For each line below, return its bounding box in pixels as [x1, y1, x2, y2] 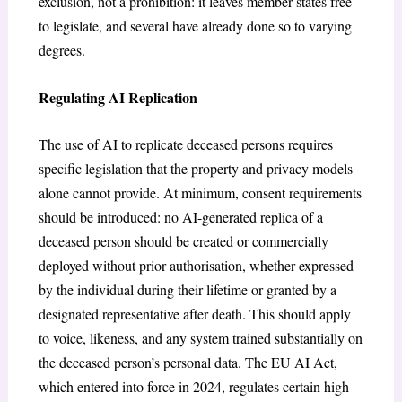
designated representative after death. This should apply [38, 304, 351, 324]
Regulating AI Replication [38, 86, 197, 108]
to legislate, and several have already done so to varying [38, 16, 352, 36]
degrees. [38, 40, 85, 60]
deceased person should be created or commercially [38, 232, 328, 251]
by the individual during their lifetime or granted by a [38, 280, 336, 300]
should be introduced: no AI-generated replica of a [38, 207, 323, 227]
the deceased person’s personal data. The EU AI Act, [38, 353, 337, 372]
